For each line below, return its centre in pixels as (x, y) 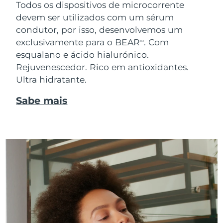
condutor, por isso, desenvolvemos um (100, 30)
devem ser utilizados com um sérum (95, 17)
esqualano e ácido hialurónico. (83, 55)
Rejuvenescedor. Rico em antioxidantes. (103, 67)
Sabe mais (42, 100)
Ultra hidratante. (52, 80)
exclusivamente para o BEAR (78, 42)
